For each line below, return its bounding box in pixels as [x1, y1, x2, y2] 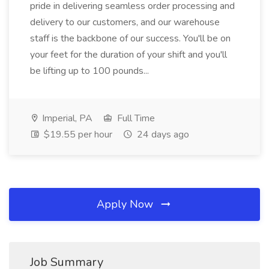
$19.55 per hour [41, 128, 112, 141]
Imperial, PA [40, 112, 92, 125]
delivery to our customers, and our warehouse [30, 16, 220, 29]
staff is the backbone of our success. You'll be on [30, 32, 231, 45]
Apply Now [97, 197, 156, 211]
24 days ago [134, 128, 189, 141]
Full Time [115, 112, 155, 125]
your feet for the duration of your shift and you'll [30, 48, 227, 61]
